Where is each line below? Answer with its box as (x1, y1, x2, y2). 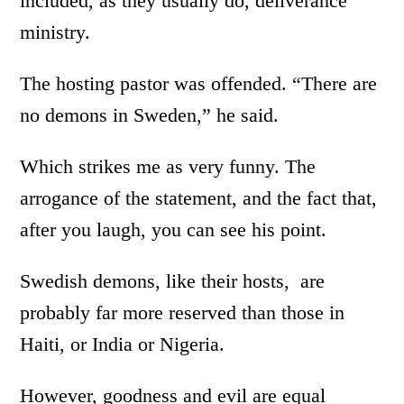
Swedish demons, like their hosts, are (20, 270, 326, 292)
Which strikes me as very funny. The (20, 155, 317, 178)
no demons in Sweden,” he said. (20, 104, 280, 126)
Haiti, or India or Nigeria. (20, 333, 225, 355)
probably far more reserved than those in (20, 301, 345, 324)
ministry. (20, 21, 91, 43)
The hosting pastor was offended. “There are (20, 72, 378, 95)
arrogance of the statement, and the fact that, (20, 187, 378, 209)
